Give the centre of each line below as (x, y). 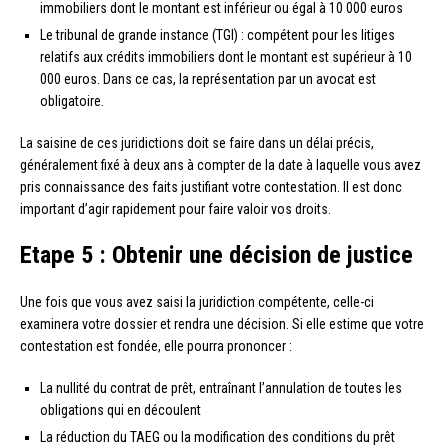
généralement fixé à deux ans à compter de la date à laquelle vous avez (220, 164)
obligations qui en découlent (120, 409)
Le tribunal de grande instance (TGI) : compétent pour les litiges (217, 34)
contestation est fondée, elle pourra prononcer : (156, 345)
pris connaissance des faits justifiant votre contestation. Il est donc (211, 186)
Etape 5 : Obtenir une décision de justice (216, 254)
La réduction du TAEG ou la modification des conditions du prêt (217, 436)
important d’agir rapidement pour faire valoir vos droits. (175, 208)
